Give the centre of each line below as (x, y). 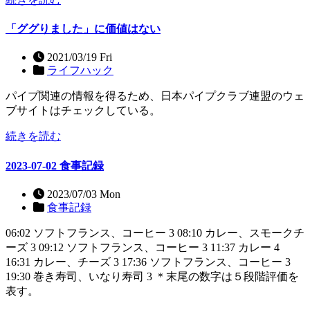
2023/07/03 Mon (82, 194)
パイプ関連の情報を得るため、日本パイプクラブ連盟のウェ (155, 96)
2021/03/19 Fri (78, 57)
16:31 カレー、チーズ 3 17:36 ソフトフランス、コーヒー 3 (148, 262)
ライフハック (80, 71)
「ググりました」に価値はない (83, 28)
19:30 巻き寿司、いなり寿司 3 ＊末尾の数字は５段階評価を (152, 276)
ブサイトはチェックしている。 (83, 111)
